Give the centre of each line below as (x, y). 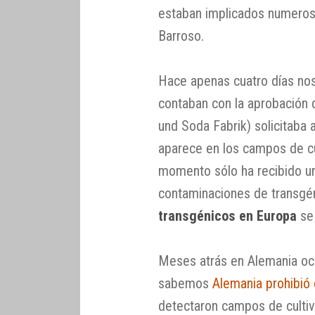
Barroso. (181, 36)
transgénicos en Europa (227, 216)
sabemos (185, 283)
